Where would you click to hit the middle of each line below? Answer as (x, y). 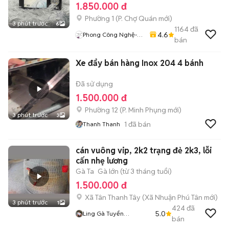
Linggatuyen (101, 223)
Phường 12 (101, 110)
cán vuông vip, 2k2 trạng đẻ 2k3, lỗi (144, 151)
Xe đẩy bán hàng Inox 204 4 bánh (140, 63)
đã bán (139, 124)
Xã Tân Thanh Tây (113, 197)
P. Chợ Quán (138, 18)
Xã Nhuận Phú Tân (174, 197)
